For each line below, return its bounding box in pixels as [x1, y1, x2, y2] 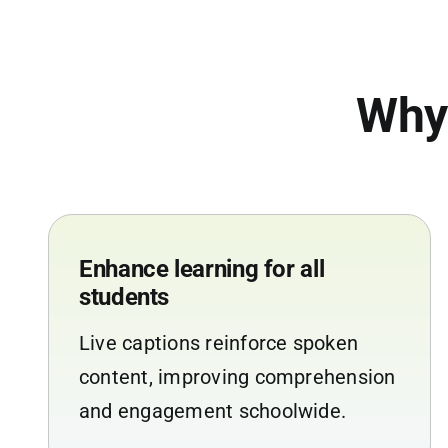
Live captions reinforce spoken [78, 330, 359, 355]
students [78, 282, 170, 311]
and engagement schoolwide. [78, 398, 347, 423]
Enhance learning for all [78, 254, 325, 283]
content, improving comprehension [78, 364, 396, 389]
